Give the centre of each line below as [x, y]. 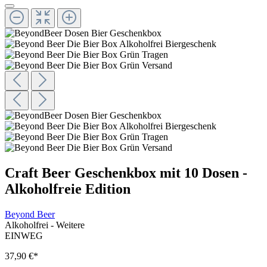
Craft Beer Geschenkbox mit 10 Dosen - [126, 173]
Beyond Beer [30, 214]
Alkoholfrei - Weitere [45, 225]
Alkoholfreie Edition [68, 189]
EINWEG [24, 235]
